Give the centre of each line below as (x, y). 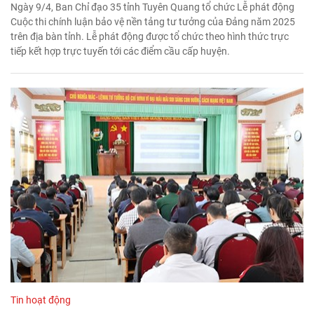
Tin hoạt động (41, 300)
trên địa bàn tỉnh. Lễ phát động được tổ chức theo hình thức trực (150, 36)
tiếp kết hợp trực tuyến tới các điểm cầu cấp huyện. (120, 51)
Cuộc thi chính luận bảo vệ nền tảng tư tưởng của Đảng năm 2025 (153, 21)
